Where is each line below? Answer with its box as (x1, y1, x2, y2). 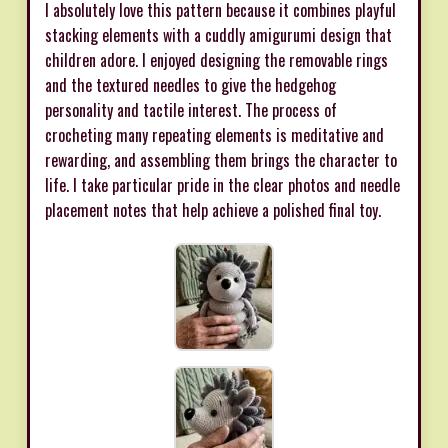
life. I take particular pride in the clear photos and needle (45, 173, 400, 198)
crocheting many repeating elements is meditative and (45, 123, 384, 148)
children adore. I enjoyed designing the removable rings (45, 48, 388, 73)
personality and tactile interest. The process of (45, 98, 337, 123)
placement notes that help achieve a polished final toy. (45, 198, 381, 223)
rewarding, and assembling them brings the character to (45, 148, 397, 173)
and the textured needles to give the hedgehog (45, 73, 336, 98)
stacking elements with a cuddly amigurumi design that (45, 23, 392, 48)
